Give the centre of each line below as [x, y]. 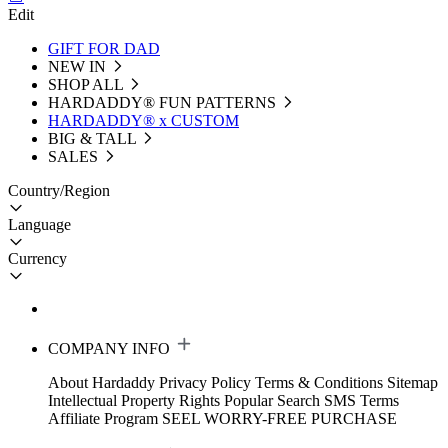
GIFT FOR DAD [104, 48]
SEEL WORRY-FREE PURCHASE [279, 418]
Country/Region [59, 190]
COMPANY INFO [109, 348]
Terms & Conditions [319, 382]
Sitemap [412, 382]
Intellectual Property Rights [134, 400]
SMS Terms [361, 400]
